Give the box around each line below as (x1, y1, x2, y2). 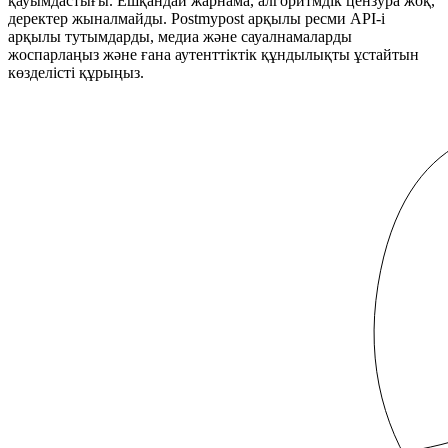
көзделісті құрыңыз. (8, 63, 144, 81)
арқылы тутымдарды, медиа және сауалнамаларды (8, 27, 352, 45)
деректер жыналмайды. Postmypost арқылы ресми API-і (8, 9, 385, 27)
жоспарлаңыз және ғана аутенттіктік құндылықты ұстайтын (8, 45, 419, 63)
